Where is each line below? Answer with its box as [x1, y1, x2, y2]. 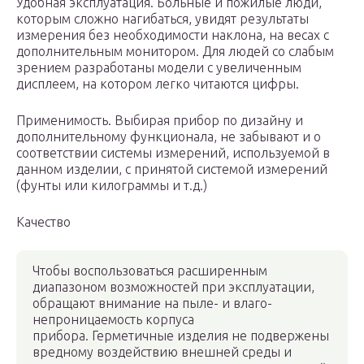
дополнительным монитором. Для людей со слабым [16, 44, 334, 59]
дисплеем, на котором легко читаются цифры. [16, 76, 299, 92]
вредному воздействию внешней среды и [32, 344, 292, 360]
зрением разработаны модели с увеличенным [16, 60, 301, 76]
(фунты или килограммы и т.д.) [16, 178, 207, 193]
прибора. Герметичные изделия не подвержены [32, 328, 329, 344]
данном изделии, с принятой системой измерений [16, 162, 327, 177]
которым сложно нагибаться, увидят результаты [16, 11, 309, 27]
